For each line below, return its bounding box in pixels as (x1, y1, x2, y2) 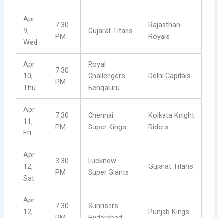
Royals (148, 32, 170, 41)
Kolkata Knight (148, 111, 195, 120)
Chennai (88, 111, 114, 120)
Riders (148, 123, 169, 132)
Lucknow (88, 156, 117, 165)
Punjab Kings (148, 207, 190, 217)
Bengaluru (88, 83, 120, 92)
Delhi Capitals (148, 72, 191, 81)
